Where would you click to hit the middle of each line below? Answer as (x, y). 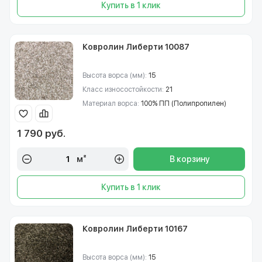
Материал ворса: (112, 104)
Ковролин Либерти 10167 (135, 229)
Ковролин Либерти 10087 (136, 47)
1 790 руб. (41, 133)
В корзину (189, 159)
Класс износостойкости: (124, 89)
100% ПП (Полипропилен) (184, 104)
